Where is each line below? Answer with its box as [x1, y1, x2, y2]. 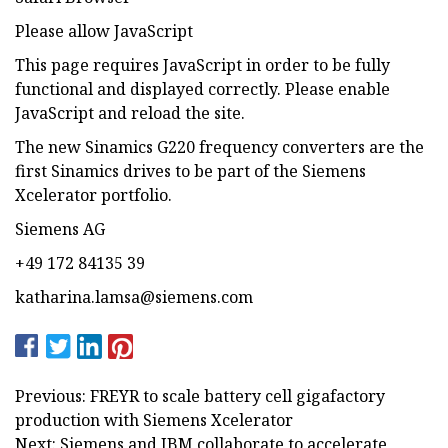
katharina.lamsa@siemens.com [15, 285, 253, 308]
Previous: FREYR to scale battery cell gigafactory [15, 384, 385, 407]
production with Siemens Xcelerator [15, 408, 293, 431]
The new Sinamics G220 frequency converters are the [15, 135, 424, 158]
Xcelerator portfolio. [15, 183, 172, 206]
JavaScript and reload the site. [15, 101, 245, 124]
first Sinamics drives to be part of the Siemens [15, 159, 366, 182]
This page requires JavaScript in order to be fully [15, 53, 390, 76]
